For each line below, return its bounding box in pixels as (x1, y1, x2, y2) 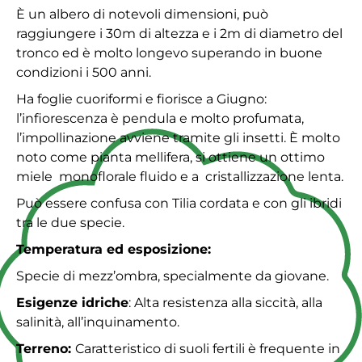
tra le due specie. (16, 215, 124, 231)
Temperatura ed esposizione (16, 242, 208, 258)
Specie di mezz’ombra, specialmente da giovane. (16, 268, 329, 284)
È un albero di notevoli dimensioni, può (16, 6, 268, 23)
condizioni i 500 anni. (16, 65, 151, 81)
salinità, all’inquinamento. (16, 314, 179, 330)
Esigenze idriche (16, 295, 128, 311)
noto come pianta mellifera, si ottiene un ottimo (16, 149, 325, 166)
